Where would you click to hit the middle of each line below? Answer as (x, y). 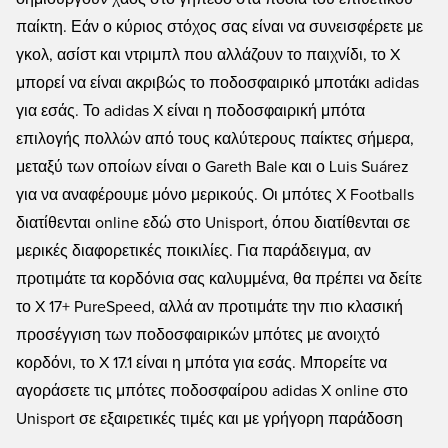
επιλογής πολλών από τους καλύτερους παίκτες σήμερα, (215, 138)
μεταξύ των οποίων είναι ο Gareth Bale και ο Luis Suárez (212, 166)
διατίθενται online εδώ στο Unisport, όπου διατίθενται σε (213, 222)
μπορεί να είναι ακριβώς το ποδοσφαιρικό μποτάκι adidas (217, 82)
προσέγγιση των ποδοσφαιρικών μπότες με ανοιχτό (198, 334)
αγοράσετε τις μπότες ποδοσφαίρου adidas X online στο (212, 390)
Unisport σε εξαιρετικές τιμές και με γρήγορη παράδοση (209, 418)
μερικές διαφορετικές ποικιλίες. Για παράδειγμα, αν (193, 250)
